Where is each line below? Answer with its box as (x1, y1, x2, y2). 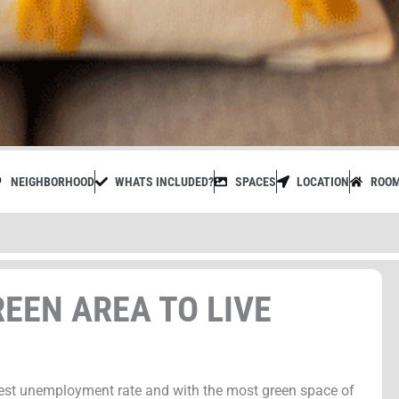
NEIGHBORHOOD (10, 175, 94, 189)
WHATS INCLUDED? (115, 175, 215, 189)
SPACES (234, 175, 276, 189)
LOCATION (297, 175, 350, 189)
